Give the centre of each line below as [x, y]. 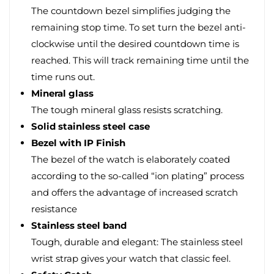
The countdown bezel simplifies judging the [131, 11]
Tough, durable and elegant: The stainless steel [137, 242]
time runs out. [63, 77]
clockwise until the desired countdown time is [135, 44]
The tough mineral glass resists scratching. [127, 110]
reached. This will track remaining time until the [140, 60]
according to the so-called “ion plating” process [138, 176]
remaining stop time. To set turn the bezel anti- [139, 27]
